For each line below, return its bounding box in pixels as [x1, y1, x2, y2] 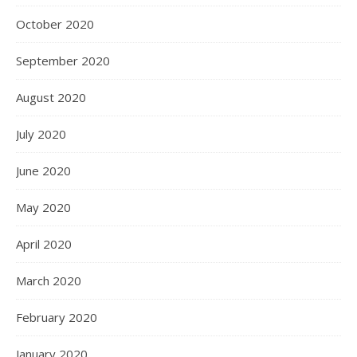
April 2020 [16, 236, 72, 252]
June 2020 [16, 163, 71, 178]
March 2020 [16, 273, 81, 288]
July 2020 [16, 126, 66, 142]
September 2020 [16, 53, 110, 69]
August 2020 [16, 89, 86, 105]
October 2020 [16, 16, 94, 32]
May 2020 [16, 199, 71, 215]
